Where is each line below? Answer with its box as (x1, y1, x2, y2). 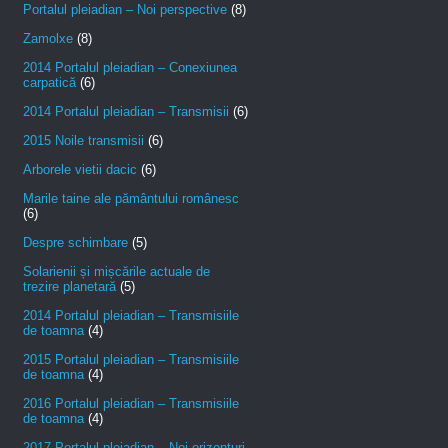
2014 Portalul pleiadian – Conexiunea (23, 60, 237, 76)
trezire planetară (23, 279, 116, 295)
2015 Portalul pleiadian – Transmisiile (23, 352, 239, 368)
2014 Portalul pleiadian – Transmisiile (23, 308, 239, 324)
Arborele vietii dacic (23, 162, 137, 178)
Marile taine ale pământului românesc (23, 191, 239, 207)
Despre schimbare (23, 235, 128, 251)
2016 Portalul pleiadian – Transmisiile (23, 396, 239, 412)
